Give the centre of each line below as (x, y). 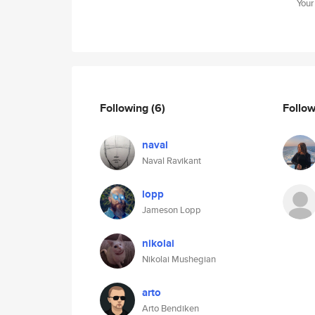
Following (126, 108)
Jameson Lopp (172, 210)
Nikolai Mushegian (179, 259)
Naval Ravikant (172, 161)
